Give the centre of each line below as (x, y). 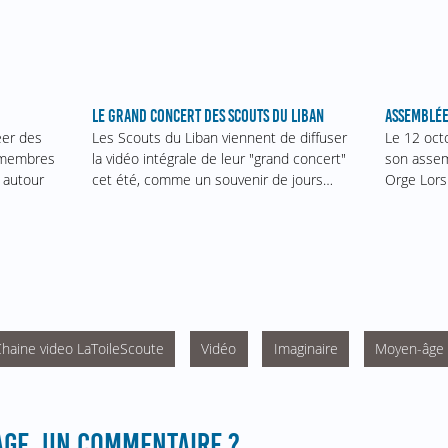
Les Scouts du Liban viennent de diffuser (219, 138)
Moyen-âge (410, 349)
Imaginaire (305, 349)
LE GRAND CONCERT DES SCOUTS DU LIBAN (207, 116)
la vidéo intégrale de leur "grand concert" (218, 159)
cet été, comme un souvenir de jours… (212, 180)
